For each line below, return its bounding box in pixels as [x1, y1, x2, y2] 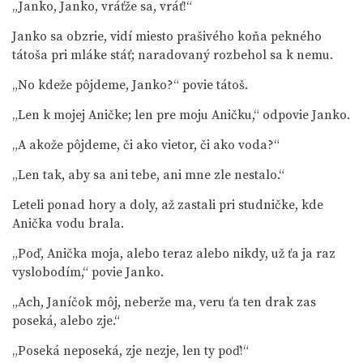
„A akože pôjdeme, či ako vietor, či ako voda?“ [12, 137, 280, 153]
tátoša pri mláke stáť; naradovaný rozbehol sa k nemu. [12, 47, 333, 63]
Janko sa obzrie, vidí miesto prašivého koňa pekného [12, 28, 322, 45]
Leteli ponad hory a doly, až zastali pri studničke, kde [12, 197, 323, 213]
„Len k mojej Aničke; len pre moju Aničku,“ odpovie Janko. [12, 107, 350, 123]
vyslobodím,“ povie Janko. [12, 264, 164, 280]
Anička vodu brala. [12, 216, 124, 232]
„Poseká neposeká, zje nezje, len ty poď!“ [12, 343, 249, 359]
